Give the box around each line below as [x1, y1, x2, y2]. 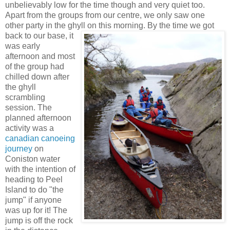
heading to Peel [5, 175, 63, 184]
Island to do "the [5, 185, 64, 195]
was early [5, 42, 40, 51]
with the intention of [5, 165, 75, 174]
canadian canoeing [5, 134, 75, 143]
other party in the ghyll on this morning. [5, 21, 147, 30]
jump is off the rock [5, 216, 73, 225]
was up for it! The [5, 206, 67, 215]
